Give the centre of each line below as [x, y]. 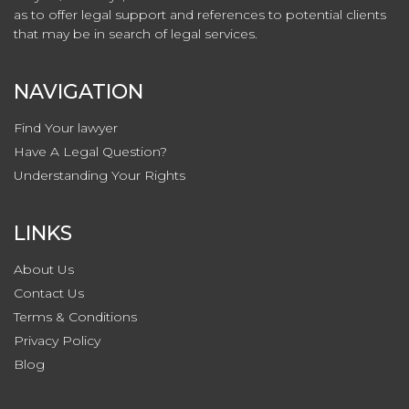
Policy [81, 341]
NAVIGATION [79, 92]
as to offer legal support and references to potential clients [200, 15]
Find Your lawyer [66, 128]
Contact [41, 294]
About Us [44, 270]
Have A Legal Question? [90, 152]
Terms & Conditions [75, 317]
